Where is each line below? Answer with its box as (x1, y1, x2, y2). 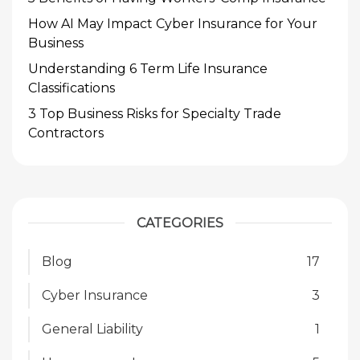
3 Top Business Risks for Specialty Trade (28, 106, 281, 121)
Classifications (28, 80, 115, 96)
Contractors (28, 125, 104, 141)
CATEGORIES (137, 215, 223, 231)
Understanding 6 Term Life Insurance (28, 61, 268, 76)
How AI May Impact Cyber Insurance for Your (28, 16, 317, 31)
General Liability (42, 321, 143, 337)
